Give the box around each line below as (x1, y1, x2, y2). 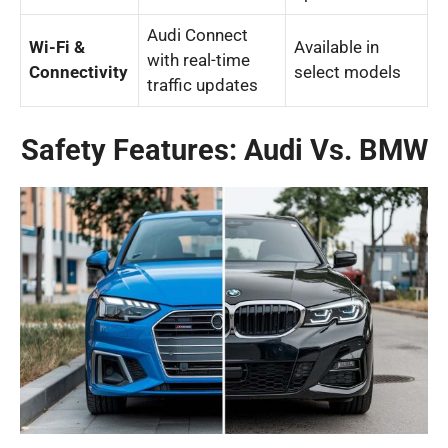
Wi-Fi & (29, 37, 85, 57)
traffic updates (147, 75, 258, 95)
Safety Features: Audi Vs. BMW (20, 132, 428, 167)
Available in (294, 37, 379, 57)
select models (294, 62, 401, 82)
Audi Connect (147, 25, 248, 45)
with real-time (147, 50, 250, 70)
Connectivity (29, 62, 128, 82)
